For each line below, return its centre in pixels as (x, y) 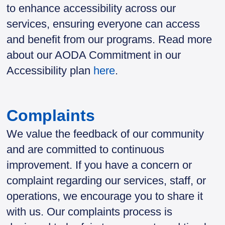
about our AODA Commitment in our (94, 55)
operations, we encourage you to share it (105, 196)
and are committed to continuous (86, 150)
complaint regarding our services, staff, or (106, 181)
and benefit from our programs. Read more (109, 39)
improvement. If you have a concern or (99, 165)
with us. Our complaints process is (90, 212)
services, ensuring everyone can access (103, 24)
